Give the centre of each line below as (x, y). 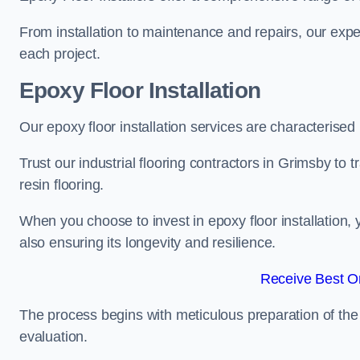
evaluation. (54, 337)
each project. (60, 54)
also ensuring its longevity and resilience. (148, 243)
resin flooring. (62, 185)
